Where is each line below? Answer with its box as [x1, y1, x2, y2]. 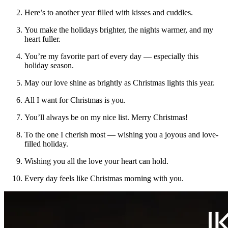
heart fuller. [24, 34, 61, 43]
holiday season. [24, 61, 74, 70]
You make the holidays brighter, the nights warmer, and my [24, 25, 213, 34]
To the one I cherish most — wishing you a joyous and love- [24, 130, 218, 139]
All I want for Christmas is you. [24, 95, 126, 104]
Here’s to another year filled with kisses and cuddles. [24, 8, 193, 17]
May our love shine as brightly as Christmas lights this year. [24, 78, 215, 87]
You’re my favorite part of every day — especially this [24, 51, 198, 61]
